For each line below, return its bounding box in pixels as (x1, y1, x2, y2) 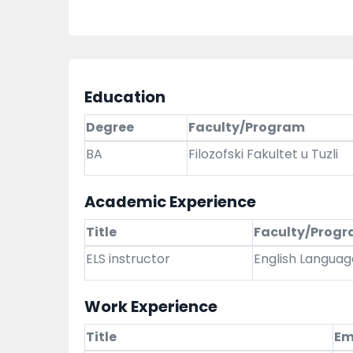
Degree (86, 118, 134, 137)
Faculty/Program (188, 118, 305, 137)
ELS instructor (86, 250, 170, 269)
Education (84, 86, 165, 109)
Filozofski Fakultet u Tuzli (188, 145, 338, 164)
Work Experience (84, 295, 217, 318)
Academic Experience (84, 191, 256, 214)
